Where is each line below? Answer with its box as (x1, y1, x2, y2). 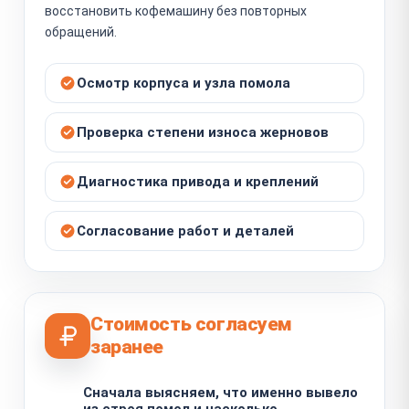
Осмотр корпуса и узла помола (77, 74, 290, 91)
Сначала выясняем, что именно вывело (83, 383, 358, 401)
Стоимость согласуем (90, 312, 293, 335)
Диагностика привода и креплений (77, 173, 319, 190)
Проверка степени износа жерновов (77, 123, 329, 141)
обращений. (45, 24, 117, 39)
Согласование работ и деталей (77, 222, 294, 239)
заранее (90, 335, 164, 358)
